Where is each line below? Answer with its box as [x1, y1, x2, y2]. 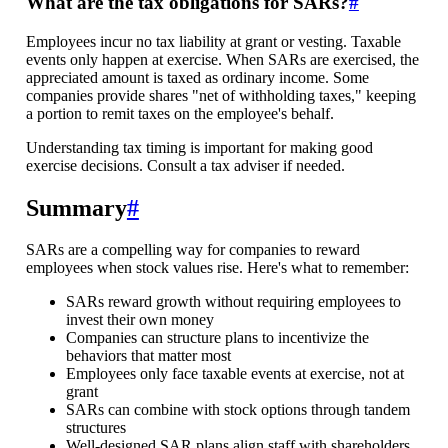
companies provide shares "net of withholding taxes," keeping [25, 86, 416, 104]
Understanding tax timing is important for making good [25, 138, 373, 156]
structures [65, 419, 126, 437]
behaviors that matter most [65, 347, 231, 365]
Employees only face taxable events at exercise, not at [65, 365, 404, 383]
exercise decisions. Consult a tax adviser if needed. [25, 156, 345, 174]
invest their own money [65, 311, 214, 329]
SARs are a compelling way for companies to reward [25, 241, 360, 259]
